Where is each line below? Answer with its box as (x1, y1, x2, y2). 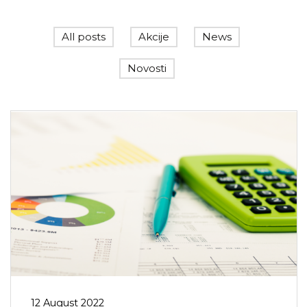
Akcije (138, 30, 169, 43)
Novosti (127, 62, 167, 75)
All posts (62, 30, 106, 43)
